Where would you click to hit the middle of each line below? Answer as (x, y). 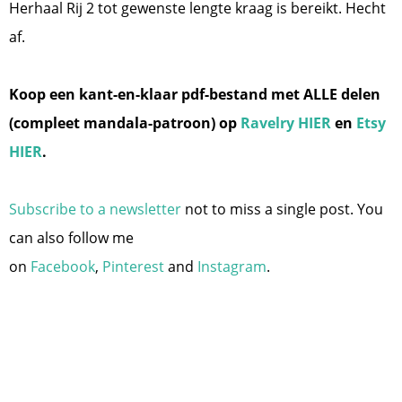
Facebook (63, 266)
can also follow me (71, 237)
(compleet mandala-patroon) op (125, 122)
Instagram (232, 266)
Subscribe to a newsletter (95, 209)
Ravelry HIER (286, 122)
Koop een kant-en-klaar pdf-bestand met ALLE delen (195, 94)
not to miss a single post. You (282, 209)
